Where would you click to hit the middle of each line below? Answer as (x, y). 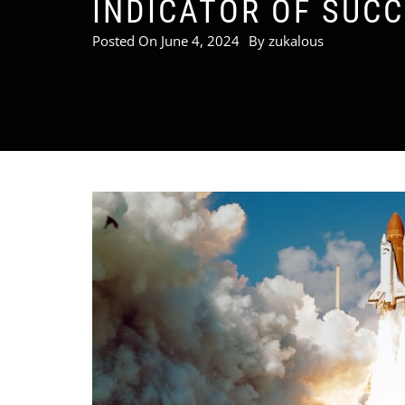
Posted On (127, 41)
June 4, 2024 (200, 41)
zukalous (296, 41)
